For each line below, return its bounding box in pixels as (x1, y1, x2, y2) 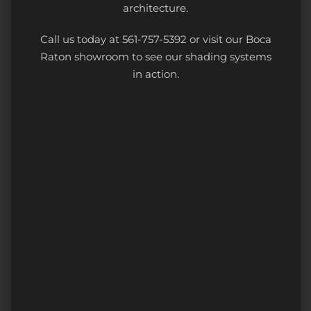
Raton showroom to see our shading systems (40, 50, 271, 63)
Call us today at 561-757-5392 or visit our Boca (40, 33, 271, 46)
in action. (132, 67, 179, 81)
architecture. (123, 1, 188, 15)
